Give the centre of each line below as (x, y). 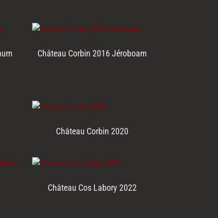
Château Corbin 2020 (92, 131)
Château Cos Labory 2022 (92, 188)
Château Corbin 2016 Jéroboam (92, 54)
